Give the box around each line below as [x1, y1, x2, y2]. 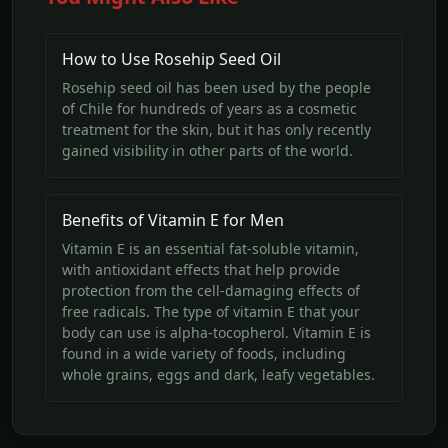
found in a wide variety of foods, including [62, 343, 346, 363]
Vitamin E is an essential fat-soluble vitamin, [62, 238, 359, 258]
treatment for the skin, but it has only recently [62, 119, 371, 139]
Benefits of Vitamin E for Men [62, 208, 284, 231]
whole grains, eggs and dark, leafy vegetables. [62, 364, 375, 384]
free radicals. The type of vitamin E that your [62, 301, 360, 321]
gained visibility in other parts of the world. [62, 140, 353, 160]
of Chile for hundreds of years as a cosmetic [62, 98, 357, 118]
